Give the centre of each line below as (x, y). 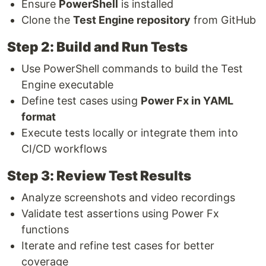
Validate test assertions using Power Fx (120, 213)
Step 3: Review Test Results (99, 175)
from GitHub (223, 20)
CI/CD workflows (64, 148)
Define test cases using (81, 100)
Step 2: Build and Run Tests (97, 46)
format (39, 116)
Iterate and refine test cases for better (118, 245)
